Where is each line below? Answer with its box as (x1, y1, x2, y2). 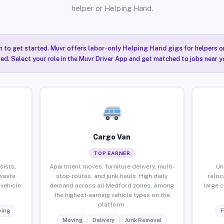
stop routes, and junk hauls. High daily (56, 172, 168, 179)
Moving (62, 216, 82, 223)
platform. (97, 200, 126, 208)
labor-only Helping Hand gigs (87, 44, 182, 52)
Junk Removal (124, 216, 161, 223)
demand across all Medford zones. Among (49, 181, 174, 189)
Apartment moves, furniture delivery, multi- (49, 162, 174, 170)
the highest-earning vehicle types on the (53, 191, 170, 198)
